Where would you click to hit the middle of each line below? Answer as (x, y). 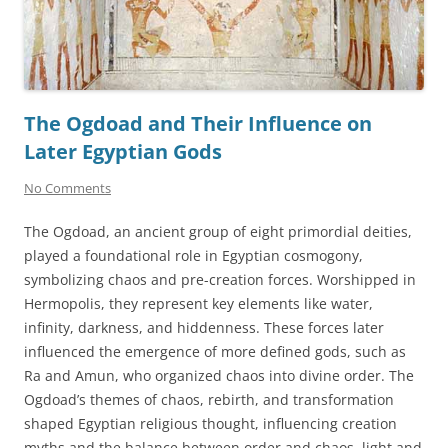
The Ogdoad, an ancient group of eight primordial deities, (218, 232)
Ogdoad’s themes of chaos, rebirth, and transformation (209, 400)
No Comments (67, 188)
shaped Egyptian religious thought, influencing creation (210, 424)
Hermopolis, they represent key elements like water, (198, 304)
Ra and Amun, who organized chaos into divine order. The (219, 376)
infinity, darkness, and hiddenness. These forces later (204, 328)
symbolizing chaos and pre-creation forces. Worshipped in (220, 280)
